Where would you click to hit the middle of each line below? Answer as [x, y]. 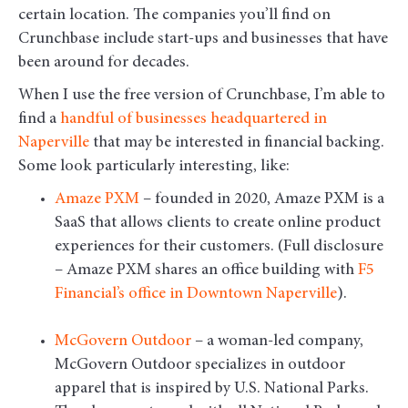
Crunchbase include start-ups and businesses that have [203, 40]
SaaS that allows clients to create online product [218, 224]
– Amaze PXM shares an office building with [204, 271]
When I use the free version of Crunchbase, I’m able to [202, 96]
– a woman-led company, [277, 342]
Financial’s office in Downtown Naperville [196, 295]
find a [37, 120]
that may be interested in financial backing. [237, 143]
